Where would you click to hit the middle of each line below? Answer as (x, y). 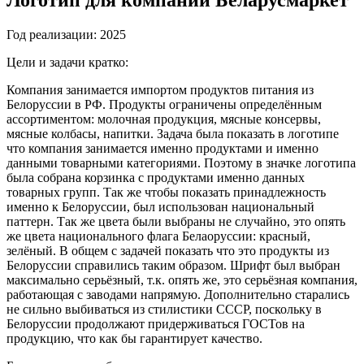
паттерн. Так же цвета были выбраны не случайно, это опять (176, 221)
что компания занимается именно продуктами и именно (162, 148)
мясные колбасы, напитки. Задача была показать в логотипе (173, 133)
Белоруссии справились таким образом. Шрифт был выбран (173, 265)
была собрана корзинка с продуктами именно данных (156, 177)
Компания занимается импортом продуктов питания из (160, 89)
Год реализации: (53, 34)
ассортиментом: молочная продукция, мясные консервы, (164, 119)
